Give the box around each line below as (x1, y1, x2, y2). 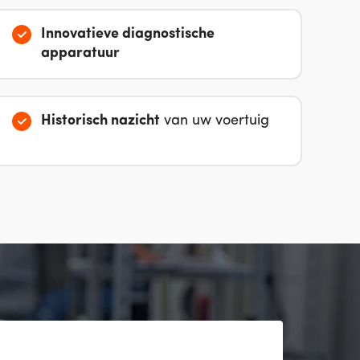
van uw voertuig (160, 112, 270, 129)
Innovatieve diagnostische (41, 26, 215, 42)
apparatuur (41, 45, 121, 61)
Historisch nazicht (41, 112, 161, 129)
